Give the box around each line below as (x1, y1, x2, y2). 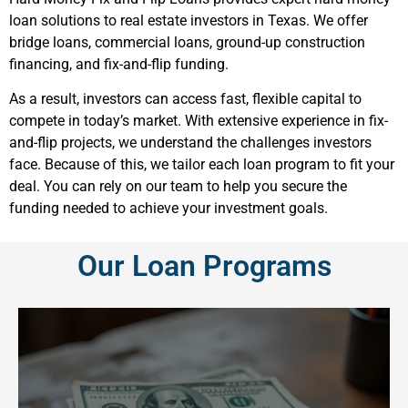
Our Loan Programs (76, 248, 331, 283)
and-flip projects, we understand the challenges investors (9, 134, 372, 152)
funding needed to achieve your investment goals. (9, 199, 328, 218)
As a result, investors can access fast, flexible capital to (9, 90, 362, 108)
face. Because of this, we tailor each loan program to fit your (9, 156, 394, 174)
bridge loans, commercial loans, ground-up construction (9, 34, 365, 51)
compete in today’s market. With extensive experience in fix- (9, 112, 388, 130)
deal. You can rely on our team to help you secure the (9, 178, 347, 196)
